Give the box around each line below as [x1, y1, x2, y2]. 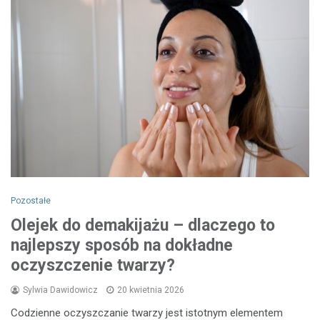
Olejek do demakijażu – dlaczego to [11, 215, 275, 235]
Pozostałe [11, 195, 51, 206]
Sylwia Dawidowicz [23, 284, 98, 295]
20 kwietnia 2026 [117, 284, 184, 295]
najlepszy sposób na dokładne [11, 235, 233, 255]
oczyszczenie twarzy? [11, 255, 175, 275]
